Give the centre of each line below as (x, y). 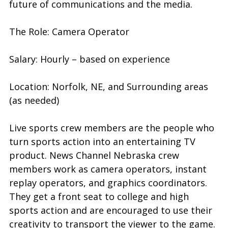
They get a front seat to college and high (99, 196)
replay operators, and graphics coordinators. (108, 183)
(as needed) (34, 100)
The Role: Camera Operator (69, 32)
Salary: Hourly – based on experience (90, 59)
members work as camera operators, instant (108, 169)
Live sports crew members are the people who (112, 128)
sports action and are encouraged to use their (111, 210)
